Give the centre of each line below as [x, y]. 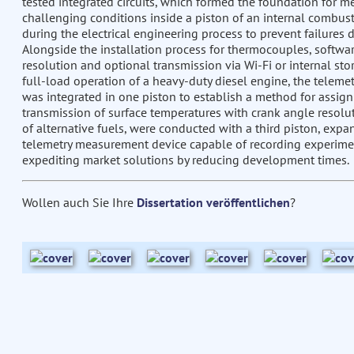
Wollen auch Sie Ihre [79, 203]
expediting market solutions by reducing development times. [185, 160]
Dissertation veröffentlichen [213, 203]
